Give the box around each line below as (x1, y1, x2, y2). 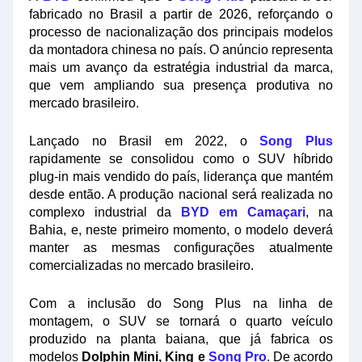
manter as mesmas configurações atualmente (29, 241, 333, 255)
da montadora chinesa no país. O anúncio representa (29, 43, 333, 57)
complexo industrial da (29, 205, 181, 220)
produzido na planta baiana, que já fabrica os (29, 332, 333, 347)
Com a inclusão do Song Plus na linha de (29, 297, 333, 311)
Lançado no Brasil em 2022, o (29, 134, 260, 149)
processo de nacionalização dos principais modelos (29, 25, 333, 40)
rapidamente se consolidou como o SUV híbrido (29, 152, 333, 166)
